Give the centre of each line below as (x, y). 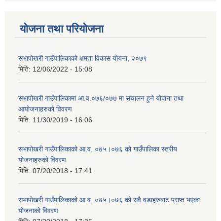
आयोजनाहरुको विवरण (45, 109)
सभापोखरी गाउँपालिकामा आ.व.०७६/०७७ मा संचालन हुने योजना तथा (101, 98)
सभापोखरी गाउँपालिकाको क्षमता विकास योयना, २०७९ (83, 58)
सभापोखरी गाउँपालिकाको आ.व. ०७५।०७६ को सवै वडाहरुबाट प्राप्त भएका (109, 200)
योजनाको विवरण (38, 210)
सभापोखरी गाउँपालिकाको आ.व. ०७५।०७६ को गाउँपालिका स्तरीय (98, 149)
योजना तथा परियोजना (62, 29)
